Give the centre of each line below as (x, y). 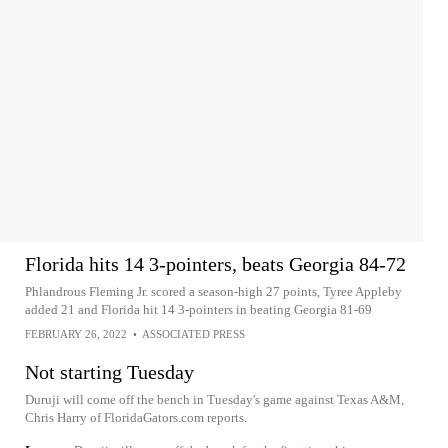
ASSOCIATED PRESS (193, 334)
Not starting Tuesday (109, 372)
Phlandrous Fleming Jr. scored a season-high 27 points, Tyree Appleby (213, 291)
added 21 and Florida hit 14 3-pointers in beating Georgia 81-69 (198, 309)
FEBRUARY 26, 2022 (76, 334)
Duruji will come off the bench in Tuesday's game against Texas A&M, (214, 399)
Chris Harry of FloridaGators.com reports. (136, 417)
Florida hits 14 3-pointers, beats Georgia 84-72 (215, 264)
